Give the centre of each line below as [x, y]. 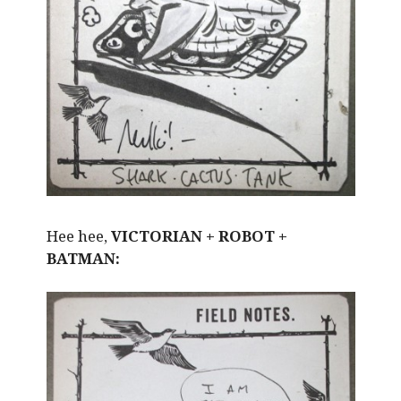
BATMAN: [83, 258]
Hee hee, [78, 235]
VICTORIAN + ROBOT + [199, 235]
